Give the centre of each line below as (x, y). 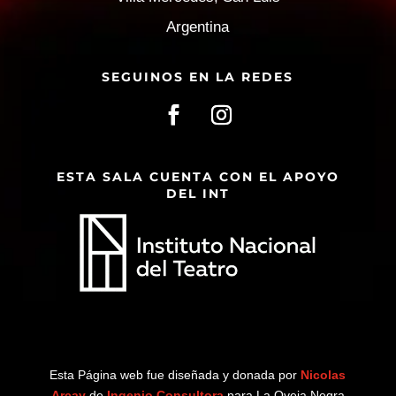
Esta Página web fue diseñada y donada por (175, 374)
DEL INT (198, 193)
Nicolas (324, 374)
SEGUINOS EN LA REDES (198, 76)
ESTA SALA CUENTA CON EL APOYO (198, 176)
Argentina (198, 27)
